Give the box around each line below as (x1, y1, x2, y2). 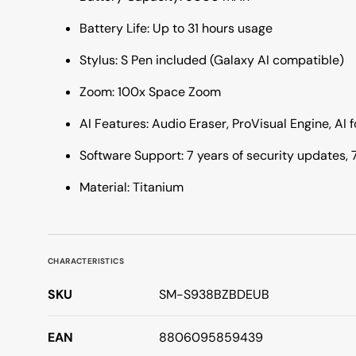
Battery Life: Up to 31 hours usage (79, 20, 273, 37)
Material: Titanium (79, 179, 184, 195)
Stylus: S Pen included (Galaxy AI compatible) (79, 52, 344, 68)
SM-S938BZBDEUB (159, 286, 269, 303)
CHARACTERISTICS (48, 255, 124, 266)
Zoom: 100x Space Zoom (79, 83, 221, 100)
